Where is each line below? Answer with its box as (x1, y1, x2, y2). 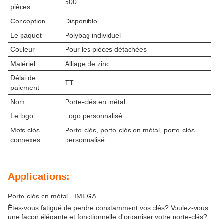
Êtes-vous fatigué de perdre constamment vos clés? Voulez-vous (8, 203, 208, 212)
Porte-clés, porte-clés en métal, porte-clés (65, 126, 195, 134)
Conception (10, 17, 45, 25)
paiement (10, 83, 39, 91)
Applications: (8, 171, 70, 182)
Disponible (65, 17, 97, 25)
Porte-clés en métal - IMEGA (8, 192, 96, 200)
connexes (10, 135, 40, 144)
